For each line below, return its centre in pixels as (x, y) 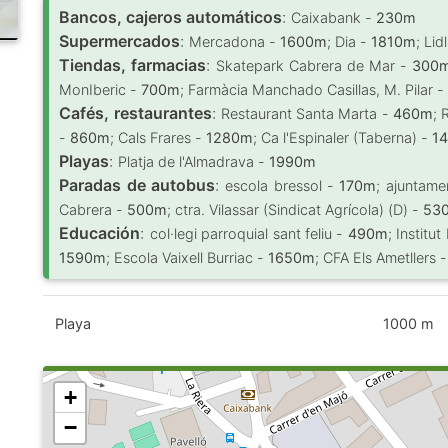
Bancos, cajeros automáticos (171, 17)
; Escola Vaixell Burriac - (187, 257)
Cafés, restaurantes (135, 113)
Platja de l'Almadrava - (194, 161)
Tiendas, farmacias (133, 65)
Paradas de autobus (137, 185)
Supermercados (120, 41)
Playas (84, 161)
